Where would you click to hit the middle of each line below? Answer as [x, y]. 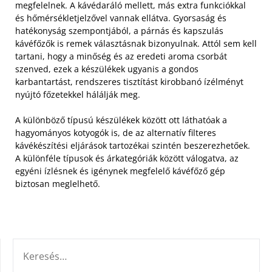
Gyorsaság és [200, 18]
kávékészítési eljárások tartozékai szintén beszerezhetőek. [133, 145]
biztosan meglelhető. [58, 184]
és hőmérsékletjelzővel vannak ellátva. [94, 18]
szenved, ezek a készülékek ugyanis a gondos [107, 69]
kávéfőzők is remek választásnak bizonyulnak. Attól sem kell [136, 43]
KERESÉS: [31, 245]
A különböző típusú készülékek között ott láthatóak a [121, 120]
